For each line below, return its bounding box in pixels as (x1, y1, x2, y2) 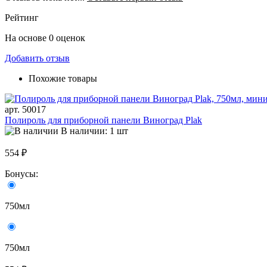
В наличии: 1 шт (61, 126, 128, 136)
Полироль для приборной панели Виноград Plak (5, 115, 202, 126)
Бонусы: (5, 169, 41, 179)
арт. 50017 (5, 104, 46, 115)
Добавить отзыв (5, 53, 70, 64)
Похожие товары (29, 73, 97, 84)
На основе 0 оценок (5, 33, 85, 44)
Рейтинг (5, 13, 39, 23)
